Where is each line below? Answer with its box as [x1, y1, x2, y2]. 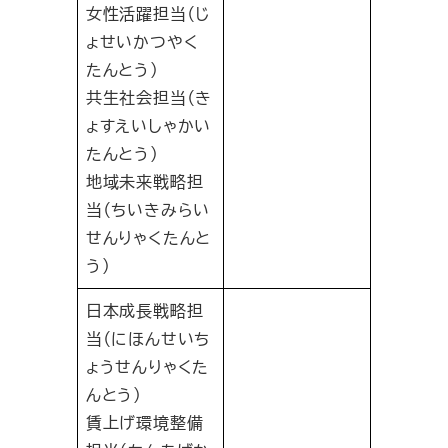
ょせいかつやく [85, 30, 199, 54]
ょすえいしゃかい [85, 114, 212, 138]
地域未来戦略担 [85, 170, 204, 194]
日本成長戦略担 [85, 299, 204, 323]
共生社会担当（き [85, 86, 213, 110]
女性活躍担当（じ [85, 2, 212, 26]
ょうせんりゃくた [85, 355, 210, 379]
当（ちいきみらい [85, 198, 211, 222]
